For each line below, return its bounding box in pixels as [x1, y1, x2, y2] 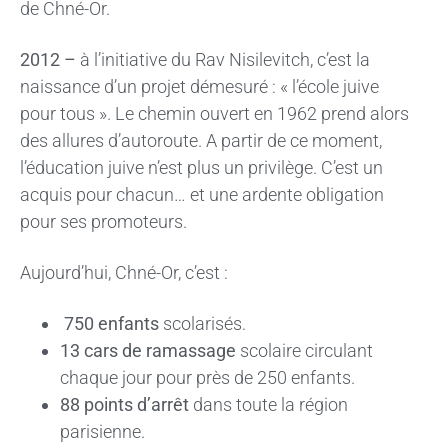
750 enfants [64, 313, 159, 334]
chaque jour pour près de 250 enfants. [60, 367, 355, 388]
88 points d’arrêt [60, 394, 189, 415]
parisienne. [60, 421, 145, 442]
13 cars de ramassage [60, 340, 236, 361]
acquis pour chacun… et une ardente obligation [20, 184, 384, 205]
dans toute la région [189, 394, 348, 415]
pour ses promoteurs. [20, 211, 187, 232]
